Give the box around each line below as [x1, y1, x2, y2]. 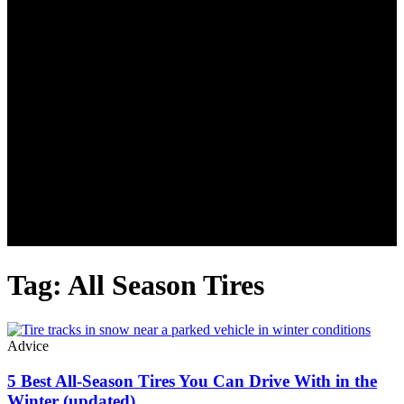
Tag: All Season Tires [7, 269, 264, 302]
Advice [7, 337, 49, 353]
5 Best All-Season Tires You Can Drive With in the [7, 371, 377, 390]
